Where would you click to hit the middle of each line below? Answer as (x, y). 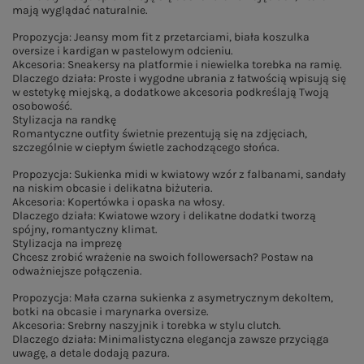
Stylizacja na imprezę (67, 243)
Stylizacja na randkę (64, 120)
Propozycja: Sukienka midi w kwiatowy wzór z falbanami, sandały (179, 174)
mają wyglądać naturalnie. (80, 10)
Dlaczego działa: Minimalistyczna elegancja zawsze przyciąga (171, 339)
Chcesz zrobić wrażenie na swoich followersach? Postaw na (163, 257)
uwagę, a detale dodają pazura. (91, 353)
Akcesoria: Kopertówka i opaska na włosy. (119, 202)
